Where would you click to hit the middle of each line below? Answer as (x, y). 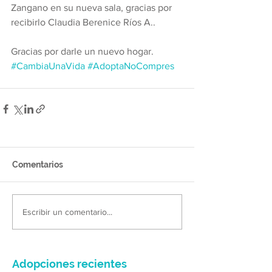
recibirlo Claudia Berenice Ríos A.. (84, 22)
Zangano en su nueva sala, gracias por (93, 8)
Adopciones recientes (70, 264)
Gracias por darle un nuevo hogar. (82, 51)
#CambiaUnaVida (48, 66)
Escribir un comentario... (67, 212)
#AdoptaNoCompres (131, 66)
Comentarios (38, 165)
